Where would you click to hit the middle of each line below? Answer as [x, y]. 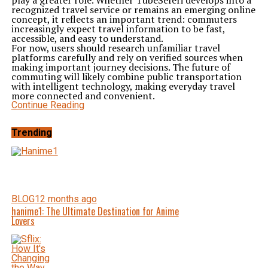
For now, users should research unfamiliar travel [115, 48]
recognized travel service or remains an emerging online [133, 10]
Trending [31, 133]
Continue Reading [48, 105]
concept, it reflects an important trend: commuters [124, 19]
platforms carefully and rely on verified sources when [127, 57]
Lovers [23, 221]
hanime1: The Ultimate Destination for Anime [95, 211]
